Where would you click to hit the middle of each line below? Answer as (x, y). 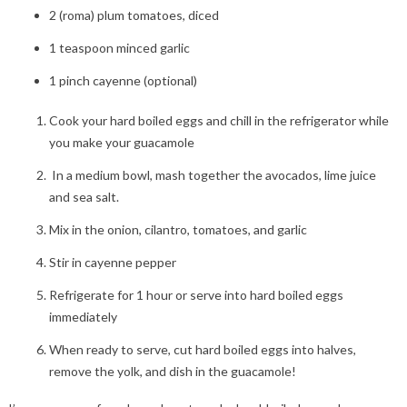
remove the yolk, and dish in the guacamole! (172, 372)
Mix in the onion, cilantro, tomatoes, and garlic (178, 230)
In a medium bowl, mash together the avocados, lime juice (212, 175)
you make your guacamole (121, 143)
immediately (83, 317)
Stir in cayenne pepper (112, 263)
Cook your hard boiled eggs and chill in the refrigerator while (218, 121)
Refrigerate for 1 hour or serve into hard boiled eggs (196, 295)
